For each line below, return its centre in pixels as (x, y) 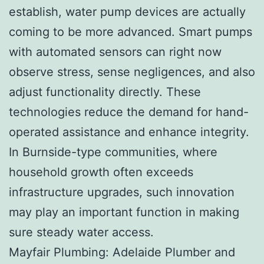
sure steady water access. (81, 232)
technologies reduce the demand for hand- (129, 112)
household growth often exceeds (101, 172)
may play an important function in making (124, 212)
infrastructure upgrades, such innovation (122, 192)
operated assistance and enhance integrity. (129, 132)
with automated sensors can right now (115, 52)
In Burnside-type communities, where (113, 152)
